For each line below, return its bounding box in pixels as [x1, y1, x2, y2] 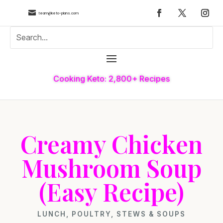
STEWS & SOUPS [116, 210, 186, 218]
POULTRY [72, 210, 111, 218]
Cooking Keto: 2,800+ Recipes [53, 73, 170, 84]
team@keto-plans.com [38, 10, 79, 15]
